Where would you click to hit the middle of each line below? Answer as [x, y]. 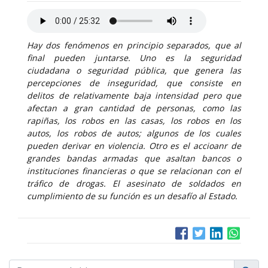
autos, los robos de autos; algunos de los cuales [134, 133]
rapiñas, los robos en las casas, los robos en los [134, 121]
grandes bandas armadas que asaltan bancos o [134, 158]
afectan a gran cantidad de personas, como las [134, 108]
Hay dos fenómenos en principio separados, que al [134, 45]
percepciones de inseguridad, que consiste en [134, 83]
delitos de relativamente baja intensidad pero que [134, 95]
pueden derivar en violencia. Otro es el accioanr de [134, 146]
